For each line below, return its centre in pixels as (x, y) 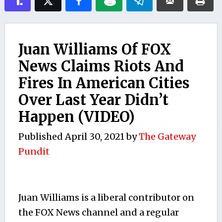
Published (41, 136)
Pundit (34, 151)
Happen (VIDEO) (76, 117)
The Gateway (167, 136)
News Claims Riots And (101, 66)
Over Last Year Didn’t (93, 100)
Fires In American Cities (104, 83)
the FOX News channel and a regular (98, 212)
